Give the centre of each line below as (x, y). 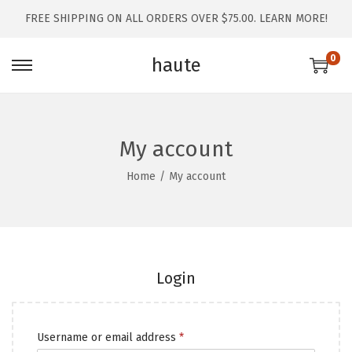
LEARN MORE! (293, 18)
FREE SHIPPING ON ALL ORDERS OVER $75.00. (142, 18)
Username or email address (108, 337)
